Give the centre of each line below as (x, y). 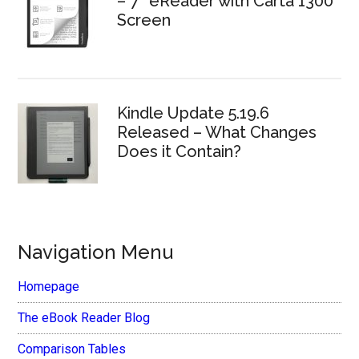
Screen (144, 20)
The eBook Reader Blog (84, 318)
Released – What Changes (217, 133)
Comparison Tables (72, 349)
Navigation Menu (96, 252)
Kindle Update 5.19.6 (194, 113)
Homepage (49, 287)
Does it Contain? (179, 152)
